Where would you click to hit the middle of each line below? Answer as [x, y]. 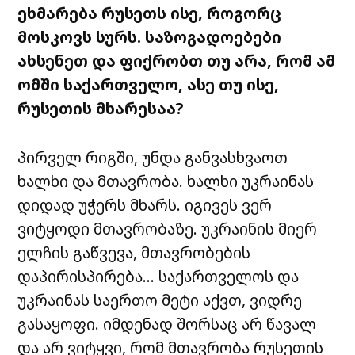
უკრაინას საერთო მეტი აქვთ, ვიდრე [160, 300]
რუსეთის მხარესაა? [101, 109]
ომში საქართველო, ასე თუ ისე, [149, 85]
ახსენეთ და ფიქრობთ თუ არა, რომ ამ [177, 61]
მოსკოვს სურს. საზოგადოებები [150, 37]
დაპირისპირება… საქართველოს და [158, 277]
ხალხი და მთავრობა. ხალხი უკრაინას [166, 181]
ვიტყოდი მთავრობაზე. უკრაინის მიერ [168, 229]
